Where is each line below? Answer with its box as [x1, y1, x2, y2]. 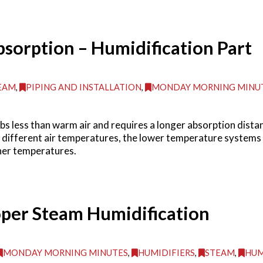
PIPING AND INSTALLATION [26, 82, 142, 93]
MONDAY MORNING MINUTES [3, 247, 129, 258]
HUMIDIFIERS [138, 247, 195, 258]
